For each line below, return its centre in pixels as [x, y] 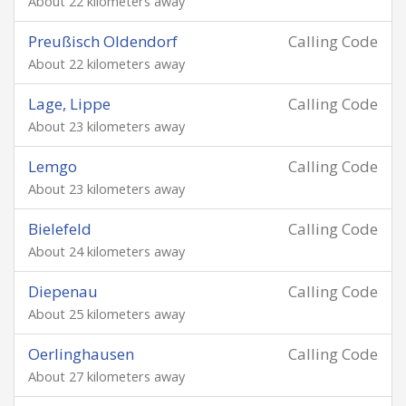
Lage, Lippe [69, 104]
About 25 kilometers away [106, 314]
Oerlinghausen [81, 354]
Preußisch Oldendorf [103, 41]
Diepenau [63, 291]
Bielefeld [60, 229]
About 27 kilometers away [106, 377]
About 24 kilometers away [106, 251]
